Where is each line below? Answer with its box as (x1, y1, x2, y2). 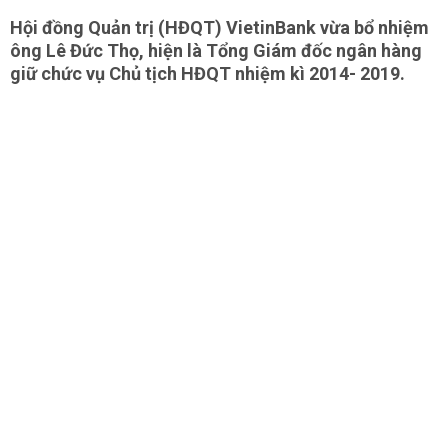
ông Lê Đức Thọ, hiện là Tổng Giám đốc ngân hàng (10, 40, 422, 61)
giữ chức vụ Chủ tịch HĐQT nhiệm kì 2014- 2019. (10, 63, 405, 84)
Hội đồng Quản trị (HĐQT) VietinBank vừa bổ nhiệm (10, 17, 429, 38)
